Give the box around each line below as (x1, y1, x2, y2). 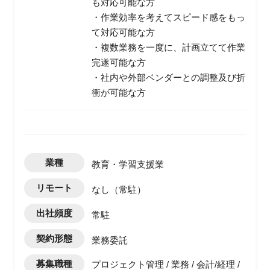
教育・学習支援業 (92, 159, 164, 169)
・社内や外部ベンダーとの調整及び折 (92, 72, 245, 83)
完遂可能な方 (92, 57, 146, 67)
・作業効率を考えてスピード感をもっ (92, 12, 245, 22)
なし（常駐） (92, 184, 146, 195)
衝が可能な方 (92, 87, 146, 98)
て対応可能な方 (92, 27, 155, 37)
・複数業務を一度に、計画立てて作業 (92, 42, 245, 52)
